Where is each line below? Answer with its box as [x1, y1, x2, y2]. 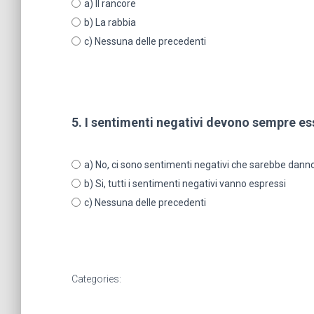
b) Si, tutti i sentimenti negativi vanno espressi [84, 177, 286, 189]
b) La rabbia [84, 16, 136, 28]
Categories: [71, 273, 121, 285]
